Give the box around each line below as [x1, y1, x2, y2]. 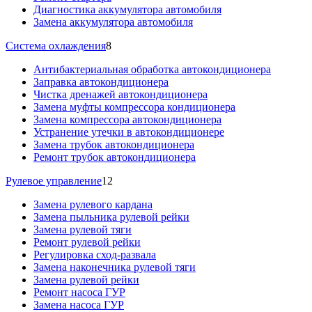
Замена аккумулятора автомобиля [33, 15, 193, 28]
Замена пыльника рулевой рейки [33, 210, 189, 223]
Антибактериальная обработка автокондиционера [33, 63, 271, 75]
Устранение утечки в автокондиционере [33, 125, 224, 138]
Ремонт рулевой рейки [33, 235, 141, 248]
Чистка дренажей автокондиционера [33, 88, 208, 100]
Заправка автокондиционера [33, 75, 169, 88]
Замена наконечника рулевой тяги [33, 260, 196, 273]
